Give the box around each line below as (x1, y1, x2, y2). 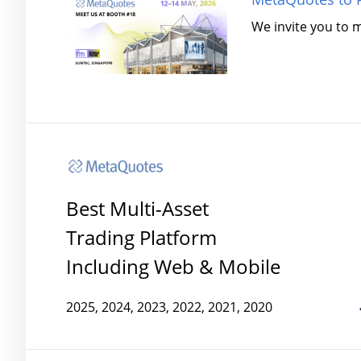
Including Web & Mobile (66, 253, 280, 280)
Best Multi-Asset (66, 195, 209, 222)
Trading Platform (66, 224, 217, 251)
